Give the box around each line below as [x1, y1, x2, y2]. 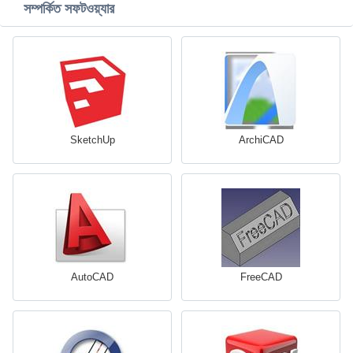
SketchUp [69, 133, 115, 146]
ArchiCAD [238, 133, 284, 146]
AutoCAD [71, 270, 113, 283]
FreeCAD [240, 270, 282, 283]
